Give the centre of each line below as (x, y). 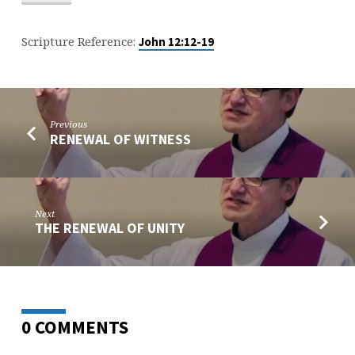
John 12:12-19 (176, 42)
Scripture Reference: (80, 42)
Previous (69, 124)
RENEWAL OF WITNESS (121, 139)
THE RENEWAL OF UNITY (110, 228)
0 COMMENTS (74, 327)
